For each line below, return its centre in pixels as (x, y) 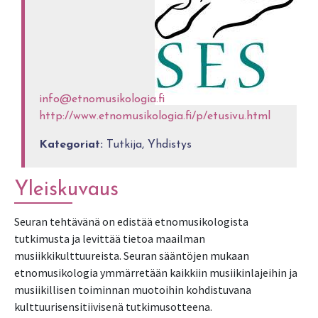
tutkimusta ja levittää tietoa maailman (110, 238)
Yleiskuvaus (66, 190)
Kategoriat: (71, 145)
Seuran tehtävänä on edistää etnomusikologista (131, 221)
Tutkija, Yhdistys (148, 145)
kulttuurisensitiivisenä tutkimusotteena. (113, 307)
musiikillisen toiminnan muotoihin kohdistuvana (133, 290)
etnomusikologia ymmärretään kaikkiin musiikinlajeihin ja (156, 273)
